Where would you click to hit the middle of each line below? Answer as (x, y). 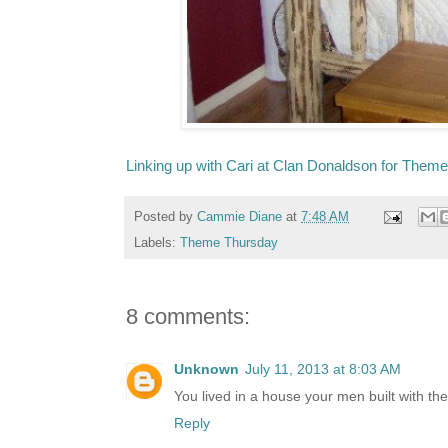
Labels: (157, 243)
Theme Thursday (229, 243)
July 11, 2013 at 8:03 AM (323, 369)
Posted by (165, 216)
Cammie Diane (239, 216)
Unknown (206, 369)
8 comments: (188, 317)
